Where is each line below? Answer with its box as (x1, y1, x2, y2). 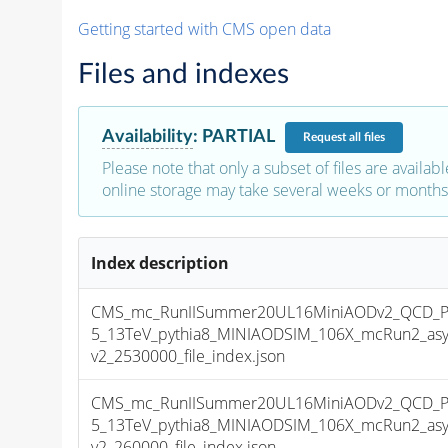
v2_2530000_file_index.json (91, 344, 286, 367)
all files (348, 131, 385, 144)
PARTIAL (201, 127, 275, 147)
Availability (101, 126, 193, 146)
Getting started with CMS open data (77, 17, 331, 40)
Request (302, 131, 349, 144)
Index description (91, 251, 230, 274)
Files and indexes (77, 59, 289, 88)
